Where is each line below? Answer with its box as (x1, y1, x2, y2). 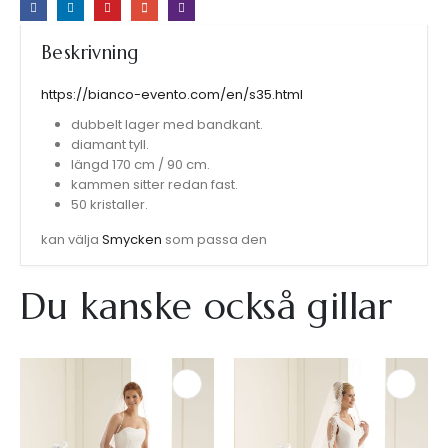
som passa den (162, 230, 267, 250)
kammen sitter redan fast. (70, 175, 238, 195)
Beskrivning (41, 40, 139, 64)
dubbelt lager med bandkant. (70, 115, 263, 135)
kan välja (41, 230, 102, 250)
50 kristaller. (70, 195, 148, 215)
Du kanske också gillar (20, 283, 393, 330)
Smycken (102, 230, 162, 250)
